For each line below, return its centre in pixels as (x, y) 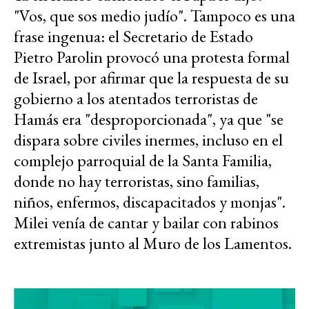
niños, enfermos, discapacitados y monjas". (150, 202)
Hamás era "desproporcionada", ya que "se (149, 119)
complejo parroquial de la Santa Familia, (143, 161)
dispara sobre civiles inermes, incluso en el (148, 140)
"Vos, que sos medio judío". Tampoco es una (154, 16)
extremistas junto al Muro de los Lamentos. (153, 243)
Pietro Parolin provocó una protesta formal (152, 57)
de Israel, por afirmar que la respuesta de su (151, 78)
